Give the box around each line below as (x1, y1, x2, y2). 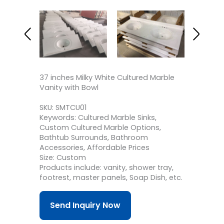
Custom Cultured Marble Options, (39, 122, 161, 132)
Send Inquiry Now (50, 199, 120, 211)
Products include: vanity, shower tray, (39, 162, 173, 172)
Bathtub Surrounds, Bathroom (39, 132, 148, 142)
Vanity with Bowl (39, 82, 98, 92)
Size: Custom (39, 152, 86, 162)
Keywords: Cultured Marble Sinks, (39, 112, 156, 122)
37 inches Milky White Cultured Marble (39, 72, 174, 82)
